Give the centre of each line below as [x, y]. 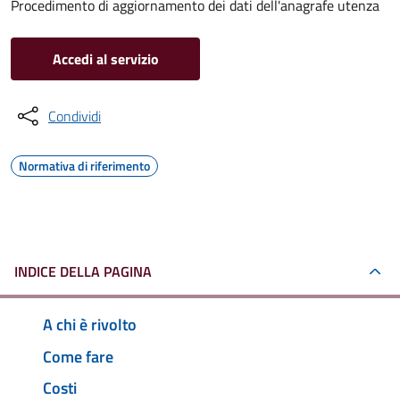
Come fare [78, 356]
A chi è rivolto [90, 324]
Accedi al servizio [105, 59]
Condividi [75, 116]
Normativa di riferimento [84, 166]
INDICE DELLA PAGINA [83, 271]
